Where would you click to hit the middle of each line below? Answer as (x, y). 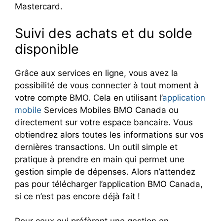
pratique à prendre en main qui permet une (100, 159)
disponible (47, 49)
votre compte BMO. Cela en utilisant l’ (89, 97)
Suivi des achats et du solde (104, 33)
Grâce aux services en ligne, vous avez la (96, 73)
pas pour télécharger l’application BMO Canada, (109, 184)
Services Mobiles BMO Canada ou (110, 110)
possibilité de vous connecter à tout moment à (107, 85)
